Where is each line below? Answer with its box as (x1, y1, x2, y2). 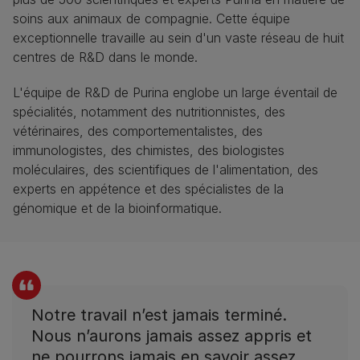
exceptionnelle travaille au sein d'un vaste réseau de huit (13, 30, 344, 47)
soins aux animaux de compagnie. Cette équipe (13, 10, 290, 27)
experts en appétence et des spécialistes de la (13, 181, 284, 198)
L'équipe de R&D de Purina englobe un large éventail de (13, 84, 337, 101)
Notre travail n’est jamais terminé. (31, 305, 287, 325)
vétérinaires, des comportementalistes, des (13, 123, 263, 140)
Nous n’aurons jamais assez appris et (31, 326, 312, 346)
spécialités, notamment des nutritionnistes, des (13, 104, 285, 121)
